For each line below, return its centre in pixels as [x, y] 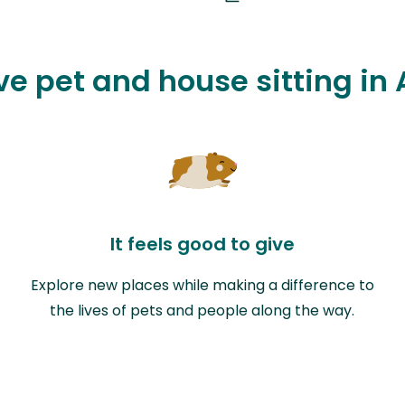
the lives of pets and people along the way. [202, 310]
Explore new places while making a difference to [202, 285]
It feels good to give [202, 244]
